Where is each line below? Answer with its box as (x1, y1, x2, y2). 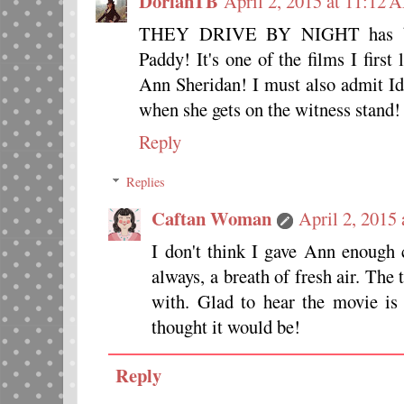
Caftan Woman (151, 205, 272, 233)
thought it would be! (151, 314, 301, 340)
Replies (126, 173, 166, 191)
